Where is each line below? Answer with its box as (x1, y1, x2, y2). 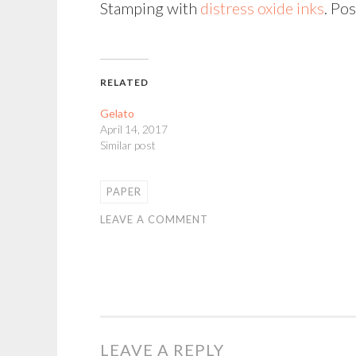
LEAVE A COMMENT (100, 213, 208, 226)
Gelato (100, 106, 134, 120)
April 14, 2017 (100, 122, 168, 136)
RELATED (100, 76, 149, 88)
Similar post (100, 138, 156, 152)
